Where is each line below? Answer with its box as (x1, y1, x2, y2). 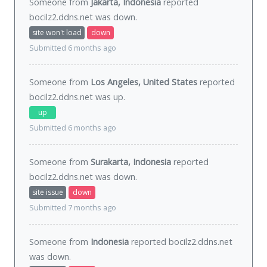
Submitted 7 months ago (29, 203, 116, 213)
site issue (32, 187, 63, 198)
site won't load (32, 27, 82, 38)
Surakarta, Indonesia (91, 156, 171, 168)
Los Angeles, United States (91, 76, 197, 88)
